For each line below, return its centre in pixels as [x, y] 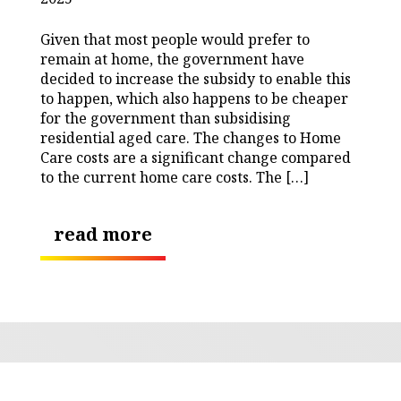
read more [103, 234]
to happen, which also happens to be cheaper [194, 98]
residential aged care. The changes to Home [191, 137]
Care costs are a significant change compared [196, 157]
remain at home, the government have [172, 59]
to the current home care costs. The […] [175, 177]
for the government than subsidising [166, 118]
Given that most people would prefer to [175, 39]
